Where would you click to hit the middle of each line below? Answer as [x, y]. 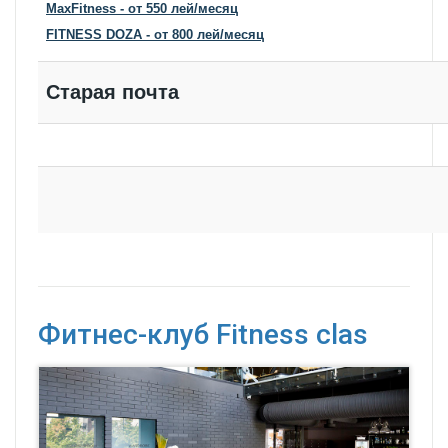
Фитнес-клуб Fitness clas [203, 335]
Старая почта [112, 92]
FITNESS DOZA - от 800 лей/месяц [155, 35]
